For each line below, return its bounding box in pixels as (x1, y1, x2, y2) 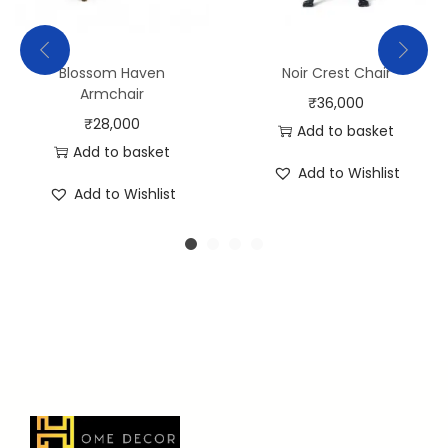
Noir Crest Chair (281, 63, 391, 84)
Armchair (80, 84, 144, 105)
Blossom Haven (59, 63, 165, 84)
